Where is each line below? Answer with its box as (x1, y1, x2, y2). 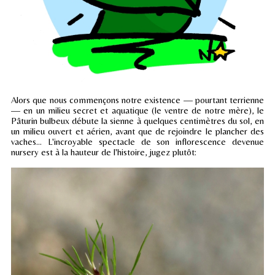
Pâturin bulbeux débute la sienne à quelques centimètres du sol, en (11, 115, 264, 126)
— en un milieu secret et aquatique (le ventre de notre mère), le (11, 105, 264, 116)
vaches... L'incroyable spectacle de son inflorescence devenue (11, 136, 264, 147)
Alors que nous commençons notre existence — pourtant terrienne (11, 95, 264, 106)
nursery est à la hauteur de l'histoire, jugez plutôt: (11, 147, 196, 158)
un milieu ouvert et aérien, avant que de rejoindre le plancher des (11, 126, 264, 137)
